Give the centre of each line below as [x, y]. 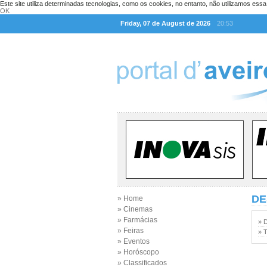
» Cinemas [135, 209]
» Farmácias [137, 220]
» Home [130, 198]
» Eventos [133, 241]
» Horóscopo [138, 252]
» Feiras [131, 231]
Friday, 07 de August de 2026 [165, 23]
